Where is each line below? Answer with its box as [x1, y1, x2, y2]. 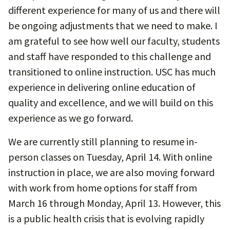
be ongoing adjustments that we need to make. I [8, 19, 218, 32]
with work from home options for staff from [8, 181, 197, 194]
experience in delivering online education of [8, 81, 196, 93]
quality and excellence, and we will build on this [8, 96, 213, 109]
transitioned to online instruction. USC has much [8, 65, 216, 78]
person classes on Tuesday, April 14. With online [8, 150, 212, 163]
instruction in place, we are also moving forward [8, 166, 215, 179]
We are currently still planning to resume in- [8, 135, 198, 148]
